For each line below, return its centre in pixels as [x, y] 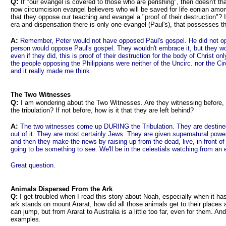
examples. [26, 219]
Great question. [33, 165]
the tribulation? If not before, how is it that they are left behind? [102, 110]
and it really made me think [50, 71]
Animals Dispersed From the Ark [62, 189]
